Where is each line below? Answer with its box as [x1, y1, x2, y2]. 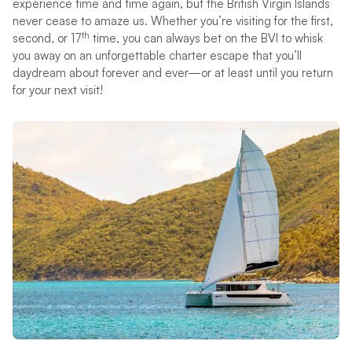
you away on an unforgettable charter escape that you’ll [12, 48, 302, 64]
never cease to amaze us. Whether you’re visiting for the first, [12, 13, 333, 29]
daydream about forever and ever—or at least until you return [12, 65, 333, 81]
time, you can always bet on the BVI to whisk [89, 31, 323, 46]
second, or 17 [12, 31, 82, 46]
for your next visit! [12, 82, 103, 98]
